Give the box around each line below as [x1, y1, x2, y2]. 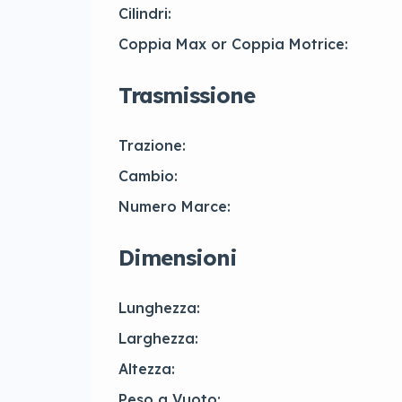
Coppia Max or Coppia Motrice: [118, 35, 348, 54]
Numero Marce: [118, 197, 231, 216]
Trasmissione [118, 82, 255, 109]
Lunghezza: [118, 299, 200, 318]
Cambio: [118, 167, 178, 186]
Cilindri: [118, 4, 171, 23]
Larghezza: [118, 329, 198, 348]
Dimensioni [118, 244, 237, 272]
